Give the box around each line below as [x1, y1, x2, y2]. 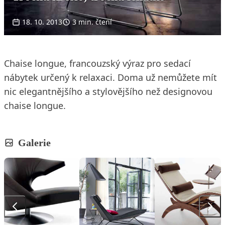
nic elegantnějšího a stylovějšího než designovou [4, 85, 212, 97]
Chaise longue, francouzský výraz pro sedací [4, 57, 191, 69]
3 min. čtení [72, 17, 112, 27]
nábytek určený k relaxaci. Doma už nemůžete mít [4, 71, 217, 83]
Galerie [18, 137, 51, 148]
